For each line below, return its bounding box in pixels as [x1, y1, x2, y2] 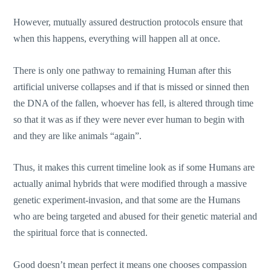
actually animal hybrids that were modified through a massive [13, 178, 247, 189]
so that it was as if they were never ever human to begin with [13, 114, 245, 125]
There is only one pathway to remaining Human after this [13, 65, 232, 76]
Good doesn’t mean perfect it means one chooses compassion [13, 259, 247, 270]
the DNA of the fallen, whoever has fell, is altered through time [13, 97, 254, 108]
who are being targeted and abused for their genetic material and [13, 211, 258, 222]
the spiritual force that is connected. [13, 227, 148, 238]
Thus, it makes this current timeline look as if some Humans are [13, 162, 255, 173]
